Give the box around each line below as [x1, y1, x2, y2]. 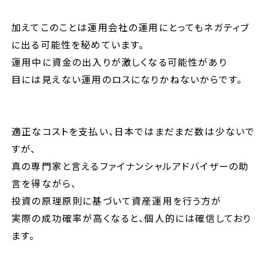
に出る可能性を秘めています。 [11, 37, 145, 51]
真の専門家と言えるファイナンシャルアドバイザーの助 [11, 159, 249, 172]
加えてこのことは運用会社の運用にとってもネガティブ [11, 20, 250, 33]
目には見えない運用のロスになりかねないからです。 [11, 72, 243, 86]
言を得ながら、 [11, 176, 77, 190]
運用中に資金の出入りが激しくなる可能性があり [11, 54, 227, 68]
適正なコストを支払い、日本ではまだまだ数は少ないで [11, 124, 255, 138]
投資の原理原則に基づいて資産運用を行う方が [11, 193, 222, 207]
